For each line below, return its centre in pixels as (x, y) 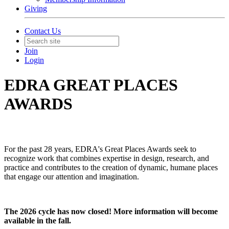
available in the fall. (39, 220)
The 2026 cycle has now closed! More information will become (111, 211)
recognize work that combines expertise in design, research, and (107, 158)
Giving (36, 8)
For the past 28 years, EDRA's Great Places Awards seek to (100, 149)
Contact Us (43, 31)
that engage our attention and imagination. (72, 176)
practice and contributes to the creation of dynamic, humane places (111, 167)
